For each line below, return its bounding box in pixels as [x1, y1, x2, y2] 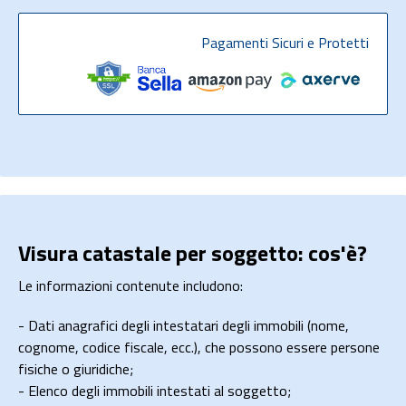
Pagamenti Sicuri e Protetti [201, 32, 369, 54]
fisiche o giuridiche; [18, 358, 133, 381]
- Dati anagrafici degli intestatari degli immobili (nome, [18, 314, 349, 337]
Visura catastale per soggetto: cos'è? [18, 237, 367, 270]
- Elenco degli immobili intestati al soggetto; [18, 380, 291, 402]
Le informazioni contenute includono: [18, 275, 243, 297]
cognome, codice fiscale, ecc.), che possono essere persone [18, 336, 380, 359]
